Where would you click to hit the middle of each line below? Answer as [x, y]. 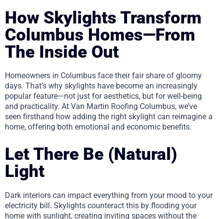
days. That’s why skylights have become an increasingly [101, 86]
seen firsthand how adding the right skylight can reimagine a [109, 117]
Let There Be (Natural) [91, 154]
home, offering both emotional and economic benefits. [98, 127]
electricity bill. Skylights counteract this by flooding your [101, 205]
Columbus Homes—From [100, 35]
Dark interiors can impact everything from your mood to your [109, 195]
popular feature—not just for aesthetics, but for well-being [103, 96]
